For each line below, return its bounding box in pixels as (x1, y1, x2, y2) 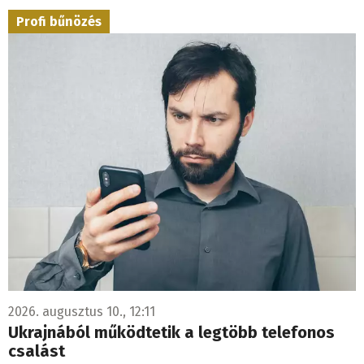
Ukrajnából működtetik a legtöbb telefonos (8, 322, 335, 342)
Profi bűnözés (16, 13, 102, 29)
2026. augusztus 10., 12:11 (8, 303, 155, 319)
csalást (8, 340, 65, 361)
